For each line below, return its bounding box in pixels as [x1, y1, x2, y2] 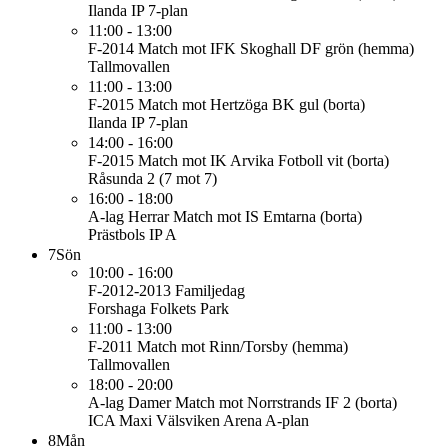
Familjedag [175, 282, 245, 299]
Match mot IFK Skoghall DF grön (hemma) [138, 40, 414, 57]
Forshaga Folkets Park [88, 300, 229, 317]
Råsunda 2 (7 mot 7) [88, 170, 217, 187]
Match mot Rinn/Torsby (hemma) [137, 338, 348, 355]
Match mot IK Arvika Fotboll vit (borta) [138, 152, 389, 169]
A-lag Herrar [88, 208, 169, 225]
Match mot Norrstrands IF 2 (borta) [175, 394, 397, 411]
